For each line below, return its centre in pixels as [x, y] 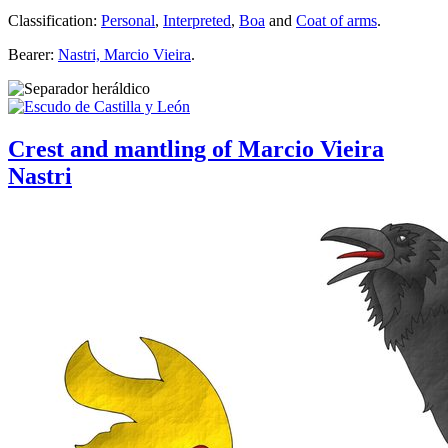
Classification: [54, 20]
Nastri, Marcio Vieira [124, 54]
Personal [128, 20]
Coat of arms [336, 20]
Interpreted [197, 20]
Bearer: [33, 54]
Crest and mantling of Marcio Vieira [196, 148]
